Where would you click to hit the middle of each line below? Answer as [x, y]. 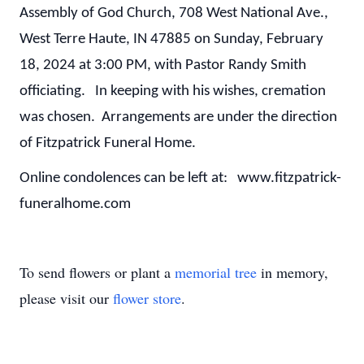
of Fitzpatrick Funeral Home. [108, 143]
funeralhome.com [75, 204]
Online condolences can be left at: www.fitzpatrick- [180, 178]
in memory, [292, 273]
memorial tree [216, 273]
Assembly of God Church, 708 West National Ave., [174, 13]
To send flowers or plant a [97, 273]
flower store [147, 299]
